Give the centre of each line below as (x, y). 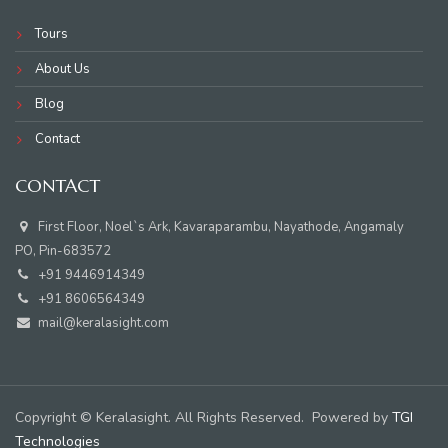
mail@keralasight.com (101, 322)
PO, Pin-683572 (63, 250)
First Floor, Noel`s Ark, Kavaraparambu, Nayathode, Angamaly (217, 226)
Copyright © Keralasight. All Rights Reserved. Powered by (203, 417)
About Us (62, 68)
